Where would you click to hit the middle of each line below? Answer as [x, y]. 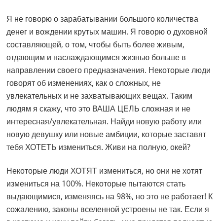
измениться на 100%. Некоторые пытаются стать [96, 184]
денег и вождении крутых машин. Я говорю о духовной [107, 32]
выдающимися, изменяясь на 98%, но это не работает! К [110, 197]
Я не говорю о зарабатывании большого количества [103, 19]
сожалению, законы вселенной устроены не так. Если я [108, 209]
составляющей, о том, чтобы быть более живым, [96, 45]
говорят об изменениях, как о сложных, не [84, 83]
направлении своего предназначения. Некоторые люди [109, 70]
